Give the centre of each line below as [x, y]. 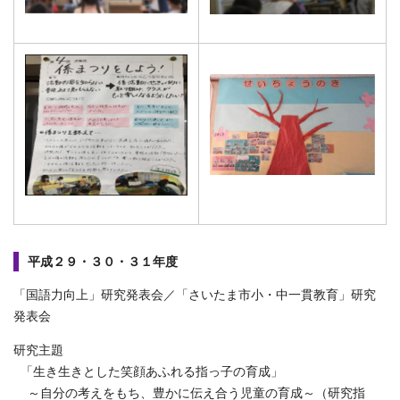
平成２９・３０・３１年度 [104, 262]
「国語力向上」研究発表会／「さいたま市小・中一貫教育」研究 [195, 295]
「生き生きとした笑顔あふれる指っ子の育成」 [150, 371]
